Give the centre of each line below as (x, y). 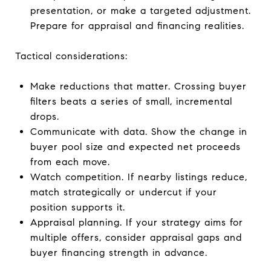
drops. (44, 116)
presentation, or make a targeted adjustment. (140, 10)
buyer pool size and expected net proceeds (135, 146)
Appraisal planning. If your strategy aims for (136, 222)
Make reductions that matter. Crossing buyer (138, 86)
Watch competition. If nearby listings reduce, (139, 177)
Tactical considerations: (71, 56)
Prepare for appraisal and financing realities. (137, 25)
